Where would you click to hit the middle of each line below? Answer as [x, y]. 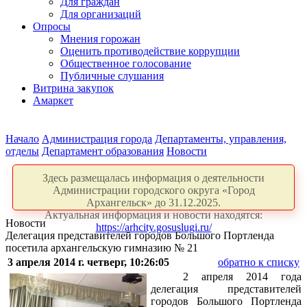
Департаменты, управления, [221, 139]
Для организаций [101, 14]
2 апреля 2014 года [242, 277]
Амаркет [53, 100]
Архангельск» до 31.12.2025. [153, 202]
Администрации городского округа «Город [153, 190]
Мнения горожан [100, 39]
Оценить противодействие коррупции [150, 51]
